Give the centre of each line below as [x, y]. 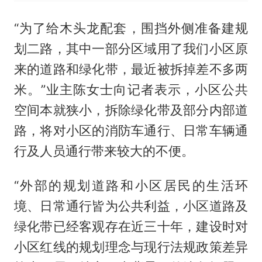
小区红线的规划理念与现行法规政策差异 [131, 247]
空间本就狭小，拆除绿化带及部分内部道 [131, 110]
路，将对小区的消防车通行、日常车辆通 [131, 131]
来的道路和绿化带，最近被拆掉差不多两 [131, 69]
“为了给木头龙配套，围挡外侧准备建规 [131, 28]
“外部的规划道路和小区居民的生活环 [131, 185]
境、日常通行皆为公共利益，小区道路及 [131, 206]
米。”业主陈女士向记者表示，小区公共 [131, 90]
